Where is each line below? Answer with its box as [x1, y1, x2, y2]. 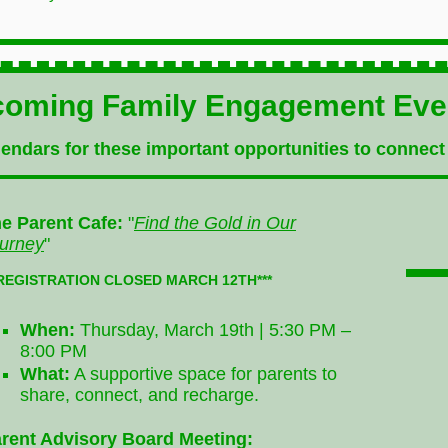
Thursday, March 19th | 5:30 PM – [75, 320, 351, 340]
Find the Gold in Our [134, 213, 296, 233]
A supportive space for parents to [70, 364, 337, 384]
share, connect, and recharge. [20, 385, 259, 405]
